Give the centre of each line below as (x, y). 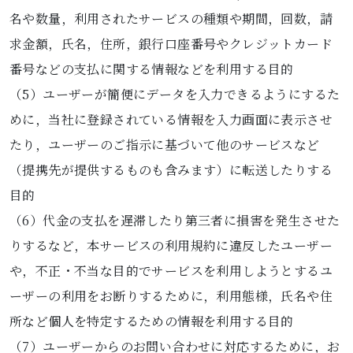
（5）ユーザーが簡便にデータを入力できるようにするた (175, 94)
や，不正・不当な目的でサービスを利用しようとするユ (171, 271)
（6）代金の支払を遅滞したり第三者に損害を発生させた (175, 220)
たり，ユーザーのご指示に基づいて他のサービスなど (165, 145)
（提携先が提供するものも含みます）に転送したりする (171, 170)
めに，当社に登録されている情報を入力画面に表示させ (171, 119)
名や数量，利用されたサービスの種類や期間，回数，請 (171, 19)
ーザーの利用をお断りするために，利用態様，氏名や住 (171, 296)
